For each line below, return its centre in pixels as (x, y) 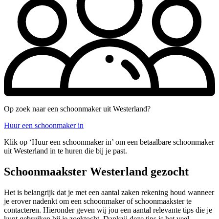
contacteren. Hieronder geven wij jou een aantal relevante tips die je (108, 210)
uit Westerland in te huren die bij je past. (66, 151)
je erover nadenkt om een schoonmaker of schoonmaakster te (98, 201)
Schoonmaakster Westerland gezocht (96, 171)
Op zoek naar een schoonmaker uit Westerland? (77, 109)
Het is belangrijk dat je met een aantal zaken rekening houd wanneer (109, 192)
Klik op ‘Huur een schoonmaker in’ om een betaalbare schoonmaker (109, 142)
